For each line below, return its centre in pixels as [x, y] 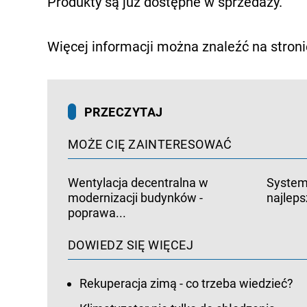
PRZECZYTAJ [124, 112]
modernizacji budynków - [135, 197]
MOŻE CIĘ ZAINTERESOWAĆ [150, 144]
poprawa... [97, 212]
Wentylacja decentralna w [138, 182]
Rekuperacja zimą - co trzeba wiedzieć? [186, 283]
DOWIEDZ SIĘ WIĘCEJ [131, 245]
